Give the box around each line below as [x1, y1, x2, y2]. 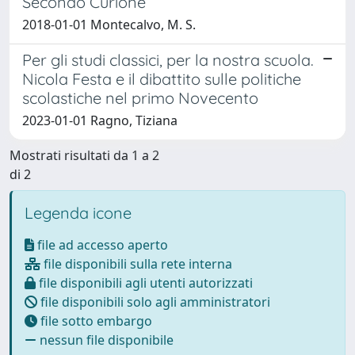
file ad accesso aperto [34, 235, 168, 254]
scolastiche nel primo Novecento [22, 87, 258, 108]
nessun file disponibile [36, 330, 174, 349]
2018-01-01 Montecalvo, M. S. [22, 15, 196, 33]
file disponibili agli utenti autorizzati [36, 273, 253, 292]
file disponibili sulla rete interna [40, 254, 232, 273]
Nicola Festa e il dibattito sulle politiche [22, 68, 301, 89]
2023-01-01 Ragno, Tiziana [22, 111, 177, 129]
